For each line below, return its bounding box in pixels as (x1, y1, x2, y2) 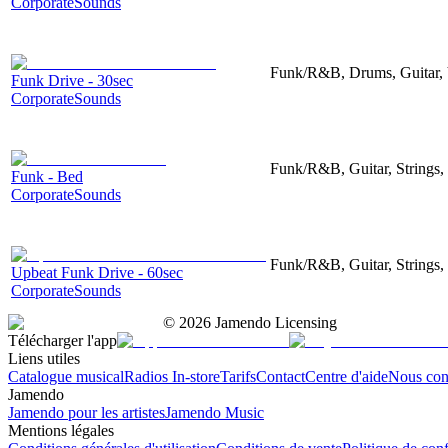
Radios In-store (124, 367, 220, 385)
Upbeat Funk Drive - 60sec (11, 263, 183, 281)
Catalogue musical (8, 367, 124, 385)
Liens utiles (8, 349, 80, 367)
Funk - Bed (11, 167, 83, 185)
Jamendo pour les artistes (8, 403, 165, 421)
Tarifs (220, 367, 256, 385)
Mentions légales (8, 421, 114, 439)
